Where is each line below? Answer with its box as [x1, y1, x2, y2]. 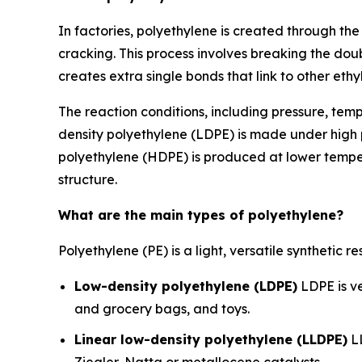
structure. [58, 170, 117, 187]
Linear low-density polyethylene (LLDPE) [74, 331, 347, 348]
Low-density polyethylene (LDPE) [74, 277, 297, 294]
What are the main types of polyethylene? [58, 206, 343, 223]
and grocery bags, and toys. [74, 300, 250, 317]
